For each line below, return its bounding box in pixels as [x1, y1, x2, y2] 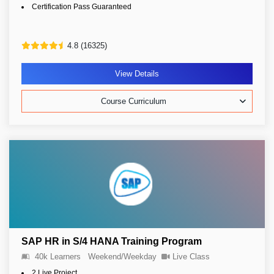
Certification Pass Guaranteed [32, 2, 131, 11]
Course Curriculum [101, 97, 166, 106]
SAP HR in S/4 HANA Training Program [21, 236, 202, 246]
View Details [115, 69, 159, 78]
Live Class [172, 252, 210, 261]
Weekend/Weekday [88, 252, 157, 261]
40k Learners [35, 252, 81, 261]
